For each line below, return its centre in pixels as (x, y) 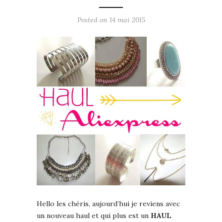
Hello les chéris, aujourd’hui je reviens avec (108, 204)
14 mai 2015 (127, 20)
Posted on (93, 20)
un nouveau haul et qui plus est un (94, 216)
